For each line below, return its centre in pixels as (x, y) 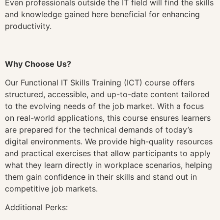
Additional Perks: (36, 207)
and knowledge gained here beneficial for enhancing (102, 14)
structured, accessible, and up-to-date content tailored (107, 94)
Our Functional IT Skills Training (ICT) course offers (100, 82)
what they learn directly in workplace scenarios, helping (109, 165)
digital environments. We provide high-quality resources (109, 141)
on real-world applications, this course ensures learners (108, 118)
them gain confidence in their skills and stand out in (101, 177)
